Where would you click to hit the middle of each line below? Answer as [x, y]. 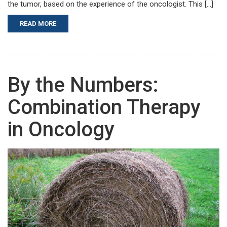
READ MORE [38, 24]
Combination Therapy [104, 107]
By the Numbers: [83, 85]
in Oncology [61, 130]
